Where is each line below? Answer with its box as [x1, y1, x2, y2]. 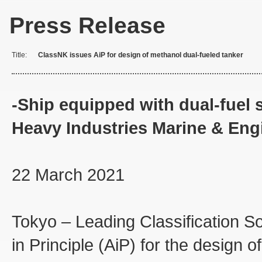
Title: [12, 51, 27, 59]
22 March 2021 [12, 165, 125, 185]
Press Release [9, 13, 166, 38]
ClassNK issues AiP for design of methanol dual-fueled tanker [38, 51, 243, 59]
